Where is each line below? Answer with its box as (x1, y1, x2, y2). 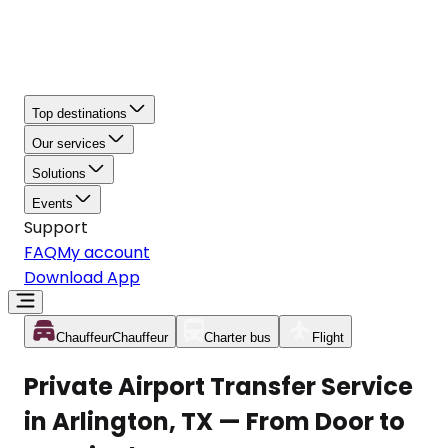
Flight (312, 330, 344, 345)
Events (32, 196, 73, 211)
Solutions (32, 166, 86, 181)
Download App (24, 266, 140, 289)
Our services (32, 136, 106, 151)
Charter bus (204, 330, 271, 345)
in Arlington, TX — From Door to (24, 404, 405, 438)
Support (24, 216, 88, 239)
